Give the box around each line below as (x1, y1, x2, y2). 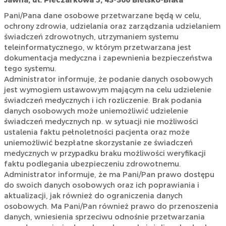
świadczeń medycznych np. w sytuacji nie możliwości (4, 118, 198, 126)
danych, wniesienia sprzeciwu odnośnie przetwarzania (4, 213, 205, 221)
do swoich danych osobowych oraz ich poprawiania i (4, 181, 199, 190)
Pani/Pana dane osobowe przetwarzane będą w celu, (4, 12, 201, 20)
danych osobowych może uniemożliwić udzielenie (4, 107, 188, 116)
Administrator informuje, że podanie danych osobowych (4, 75, 213, 84)
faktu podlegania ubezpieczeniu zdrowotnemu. (4, 160, 181, 168)
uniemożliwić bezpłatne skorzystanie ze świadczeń (4, 139, 193, 147)
